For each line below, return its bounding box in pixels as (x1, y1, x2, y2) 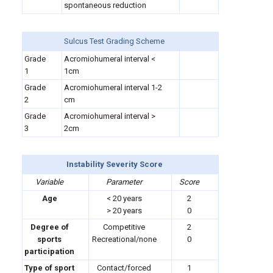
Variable (35, 177, 63, 186)
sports (37, 235, 62, 244)
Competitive (103, 222, 145, 232)
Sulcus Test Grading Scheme (64, 37, 165, 46)
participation (24, 247, 74, 256)
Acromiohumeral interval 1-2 (64, 83, 162, 92)
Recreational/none (91, 235, 157, 244)
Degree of (30, 222, 69, 232)
